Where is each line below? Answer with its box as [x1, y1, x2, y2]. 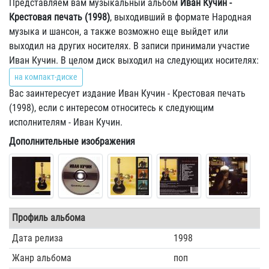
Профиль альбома [11, 212, 85, 223]
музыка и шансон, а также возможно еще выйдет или [9, 26, 228, 37]
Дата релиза [11, 232, 63, 244]
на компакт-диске [14, 72, 77, 82]
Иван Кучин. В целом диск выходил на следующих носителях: [9, 55, 259, 66]
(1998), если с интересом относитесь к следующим [9, 102, 214, 113]
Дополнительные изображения [9, 136, 135, 147]
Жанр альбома [11, 252, 71, 264]
